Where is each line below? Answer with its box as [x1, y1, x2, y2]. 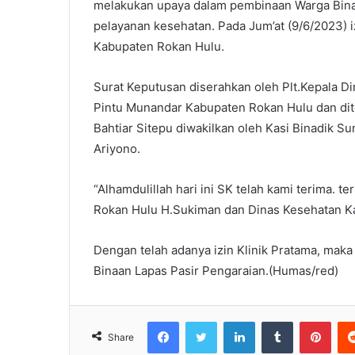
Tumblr [292, 314, 326, 327]
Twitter [216, 314, 251, 327]
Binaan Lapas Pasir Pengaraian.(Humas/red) [94, 262, 338, 278]
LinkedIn [254, 314, 296, 327]
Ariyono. [94, 140, 140, 156]
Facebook [178, 314, 227, 327]
